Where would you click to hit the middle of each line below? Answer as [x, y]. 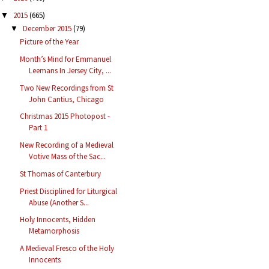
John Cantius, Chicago [67, 99]
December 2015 [48, 28]
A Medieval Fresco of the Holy [67, 249]
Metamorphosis [54, 231]
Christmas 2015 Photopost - [65, 116]
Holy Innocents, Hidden [58, 220]
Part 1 [38, 128]
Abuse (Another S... [59, 202]
